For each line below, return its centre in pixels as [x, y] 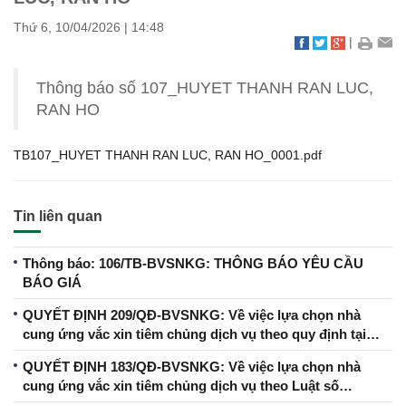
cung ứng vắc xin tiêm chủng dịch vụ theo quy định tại [194, 334]
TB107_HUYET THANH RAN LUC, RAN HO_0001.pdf [168, 155]
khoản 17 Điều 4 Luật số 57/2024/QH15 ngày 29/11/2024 [195, 353]
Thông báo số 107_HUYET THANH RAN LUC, [205, 88]
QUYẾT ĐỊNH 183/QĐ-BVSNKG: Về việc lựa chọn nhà [192, 367]
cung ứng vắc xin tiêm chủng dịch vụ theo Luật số [181, 386]
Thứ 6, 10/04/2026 [69, 28]
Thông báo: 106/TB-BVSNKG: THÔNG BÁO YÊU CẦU [193, 264]
